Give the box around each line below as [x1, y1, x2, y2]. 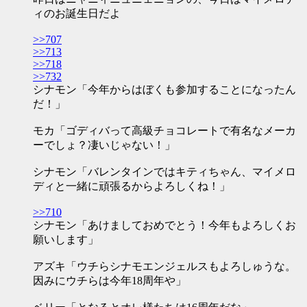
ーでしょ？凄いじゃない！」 [33, 139, 175, 151]
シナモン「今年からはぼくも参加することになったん [33, 84, 296, 95]
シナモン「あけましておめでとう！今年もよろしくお [33, 219, 296, 231]
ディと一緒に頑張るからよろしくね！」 [33, 180, 230, 192]
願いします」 [33, 234, 99, 245]
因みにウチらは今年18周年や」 [33, 275, 186, 286]
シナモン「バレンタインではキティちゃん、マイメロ [33, 166, 296, 177]
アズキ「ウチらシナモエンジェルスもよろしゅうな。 [33, 260, 296, 272]
